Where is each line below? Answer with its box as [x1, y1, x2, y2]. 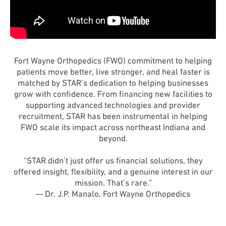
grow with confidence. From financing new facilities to [14, 89, 212, 99]
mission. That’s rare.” [74, 178, 152, 188]
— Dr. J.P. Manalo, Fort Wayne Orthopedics [36, 189, 190, 199]
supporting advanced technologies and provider [26, 100, 200, 110]
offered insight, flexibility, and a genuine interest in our [13, 166, 213, 177]
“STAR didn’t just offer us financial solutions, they [23, 155, 203, 166]
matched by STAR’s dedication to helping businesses [18, 78, 208, 88]
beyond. [98, 133, 128, 144]
